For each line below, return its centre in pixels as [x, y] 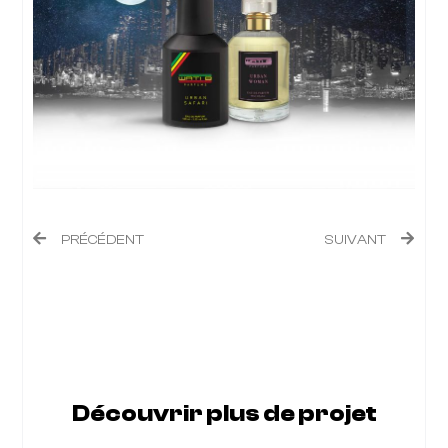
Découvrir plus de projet [224, 413]
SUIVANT [355, 239]
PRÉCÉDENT [103, 239]
